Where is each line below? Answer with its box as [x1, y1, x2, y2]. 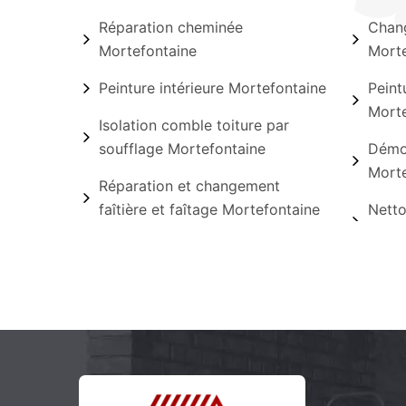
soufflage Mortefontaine [99, 140, 266, 158]
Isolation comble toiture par [99, 116, 289, 134]
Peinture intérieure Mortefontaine [99, 79, 326, 97]
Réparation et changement [99, 177, 280, 195]
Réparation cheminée [99, 18, 243, 36]
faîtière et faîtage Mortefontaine [99, 200, 320, 218]
